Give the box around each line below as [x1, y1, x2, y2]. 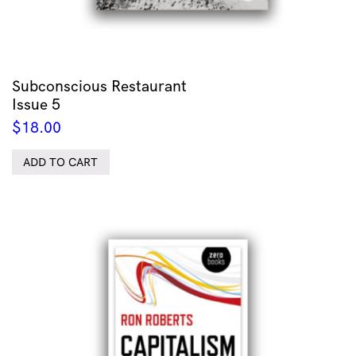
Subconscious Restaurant [12, 75, 187, 95]
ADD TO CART [23, 154, 99, 169]
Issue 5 [12, 94, 60, 114]
